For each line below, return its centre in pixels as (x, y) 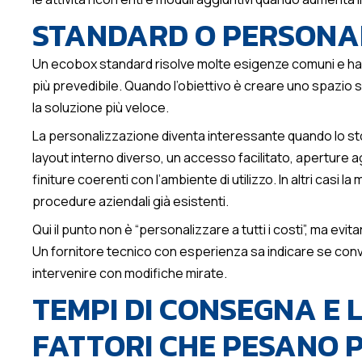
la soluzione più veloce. (101, 108)
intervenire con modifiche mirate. (130, 274)
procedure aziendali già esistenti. (130, 202)
